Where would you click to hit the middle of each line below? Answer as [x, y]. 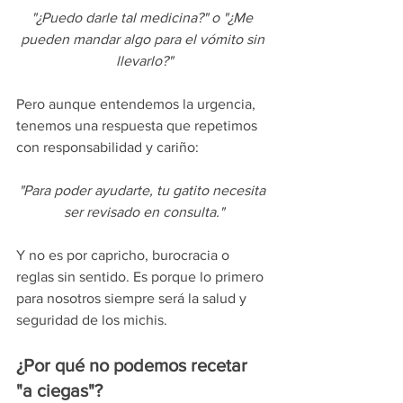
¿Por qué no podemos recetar [134, 365]
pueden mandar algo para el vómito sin [144, 39]
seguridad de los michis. [92, 320]
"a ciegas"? [59, 390]
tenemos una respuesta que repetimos [139, 125]
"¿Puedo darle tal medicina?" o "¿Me [144, 18]
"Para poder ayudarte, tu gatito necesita [144, 190]
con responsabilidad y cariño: [107, 147]
